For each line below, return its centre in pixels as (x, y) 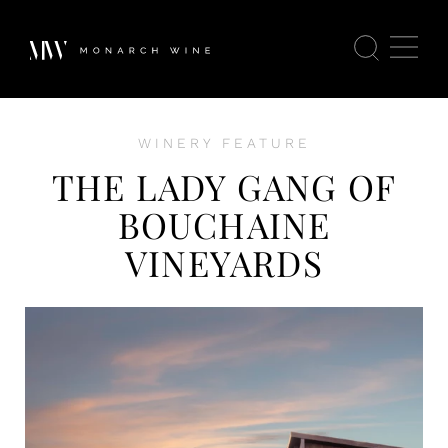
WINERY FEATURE (224, 143)
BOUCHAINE (224, 224)
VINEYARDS (224, 262)
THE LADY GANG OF (224, 186)
